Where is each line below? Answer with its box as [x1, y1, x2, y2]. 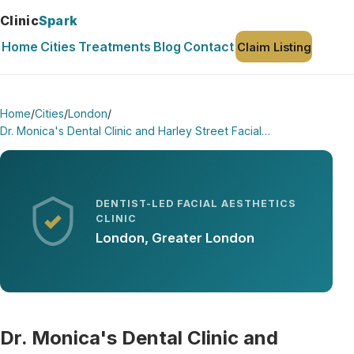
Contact [183, 38, 235, 55]
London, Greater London [96, 229, 255, 246]
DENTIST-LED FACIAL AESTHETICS [96, 198, 297, 210]
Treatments [77, 38, 151, 55]
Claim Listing [236, 40, 311, 54]
